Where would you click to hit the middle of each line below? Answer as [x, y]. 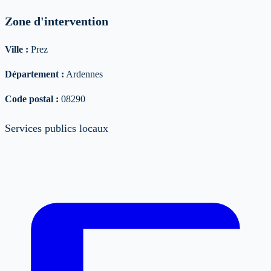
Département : [34, 74]
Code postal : [32, 99]
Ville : [17, 49]
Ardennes [84, 74]
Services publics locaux [57, 128]
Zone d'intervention [57, 21]
